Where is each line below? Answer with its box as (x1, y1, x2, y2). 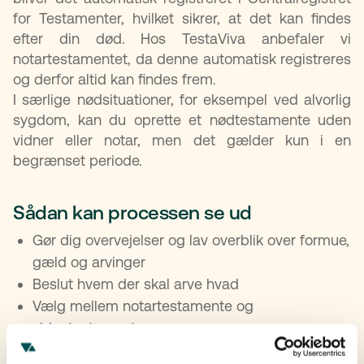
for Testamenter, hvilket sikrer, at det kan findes (13, 9, 351, 27)
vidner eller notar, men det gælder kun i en (13, 131, 351, 149)
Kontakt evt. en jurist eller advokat (32, 340, 255, 358)
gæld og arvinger (32, 253, 145, 271)
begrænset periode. (13, 151, 142, 169)
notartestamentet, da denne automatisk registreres (13, 50, 351, 67)
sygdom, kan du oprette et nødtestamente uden (13, 110, 351, 128)
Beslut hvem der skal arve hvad (32, 275, 239, 292)
